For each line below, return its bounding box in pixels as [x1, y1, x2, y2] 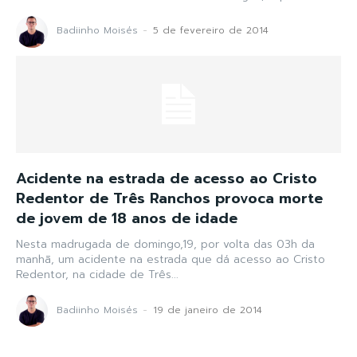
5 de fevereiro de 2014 [153, 23, 269, 38]
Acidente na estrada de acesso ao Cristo [16, 167, 317, 190]
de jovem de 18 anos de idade [16, 207, 237, 230]
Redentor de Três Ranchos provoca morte [16, 187, 323, 210]
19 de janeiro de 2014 [153, 302, 262, 317]
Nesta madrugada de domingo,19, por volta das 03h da [16, 236, 315, 253]
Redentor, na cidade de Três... [16, 266, 178, 284]
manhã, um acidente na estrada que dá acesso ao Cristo [16, 251, 325, 269]
